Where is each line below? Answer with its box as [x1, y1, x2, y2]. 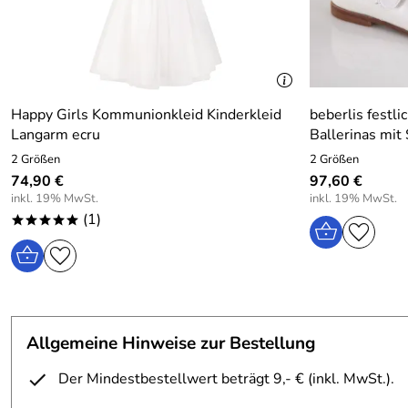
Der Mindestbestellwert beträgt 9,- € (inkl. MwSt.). [58, 369, 394, 389]
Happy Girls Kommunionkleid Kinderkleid [11, 105, 281, 125]
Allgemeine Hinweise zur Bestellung [26, 331, 315, 355]
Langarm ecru [11, 125, 100, 145]
